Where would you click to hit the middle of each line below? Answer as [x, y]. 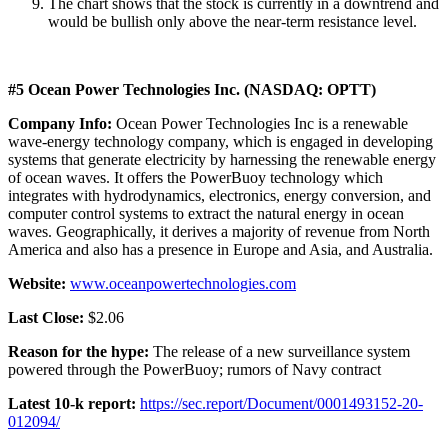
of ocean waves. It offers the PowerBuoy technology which [195, 177]
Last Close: [46, 317]
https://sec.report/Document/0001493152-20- [281, 403]
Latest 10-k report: [72, 403]
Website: [37, 283]
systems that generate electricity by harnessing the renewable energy [222, 159]
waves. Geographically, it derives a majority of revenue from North [219, 231]
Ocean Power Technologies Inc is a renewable [262, 123]
